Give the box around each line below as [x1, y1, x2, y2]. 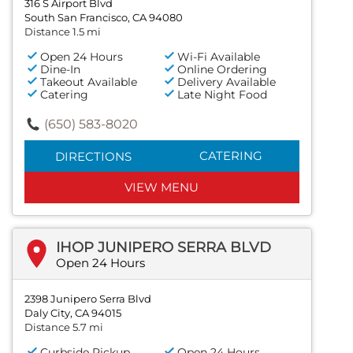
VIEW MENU [124, 179, 199, 195]
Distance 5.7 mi [24, 320, 103, 333]
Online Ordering [177, 61, 268, 76]
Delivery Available [177, 74, 277, 89]
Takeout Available [40, 74, 137, 89]
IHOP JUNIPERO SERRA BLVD [56, 238, 271, 256]
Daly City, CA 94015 [24, 306, 121, 319]
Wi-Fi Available [177, 49, 261, 64]
